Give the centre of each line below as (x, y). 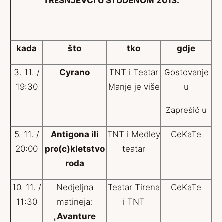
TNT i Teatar (134, 72)
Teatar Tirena (134, 187)
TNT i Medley (134, 134)
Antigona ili (75, 134)
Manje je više (134, 87)
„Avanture (75, 216)
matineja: (75, 202)
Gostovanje (186, 72)
